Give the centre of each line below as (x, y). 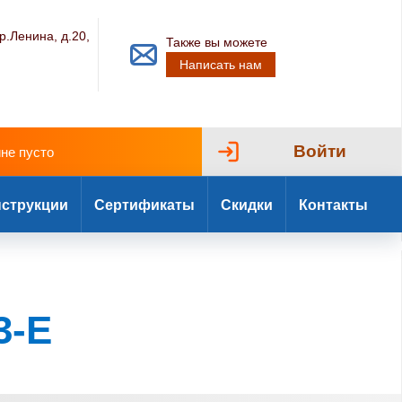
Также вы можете (217, 42)
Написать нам (221, 65)
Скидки (247, 205)
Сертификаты (144, 205)
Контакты (333, 205)
